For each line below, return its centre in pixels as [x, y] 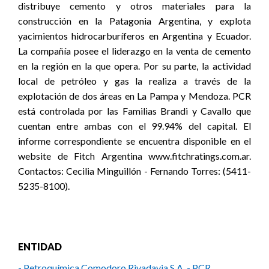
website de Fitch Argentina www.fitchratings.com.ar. [134, 156]
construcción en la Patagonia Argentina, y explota [134, 21]
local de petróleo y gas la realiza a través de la [134, 81]
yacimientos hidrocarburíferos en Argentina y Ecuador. [134, 36]
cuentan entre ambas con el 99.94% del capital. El [134, 126]
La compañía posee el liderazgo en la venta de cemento [134, 51]
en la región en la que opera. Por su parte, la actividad [134, 66]
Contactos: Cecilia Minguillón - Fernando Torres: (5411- [134, 171]
